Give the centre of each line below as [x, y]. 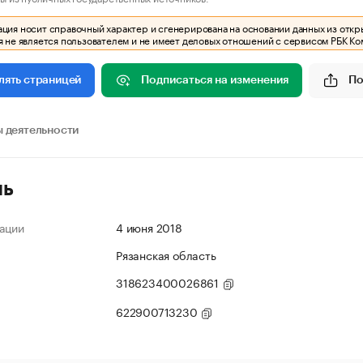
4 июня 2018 [149, 227]
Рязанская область [166, 254]
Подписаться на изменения [215, 80]
